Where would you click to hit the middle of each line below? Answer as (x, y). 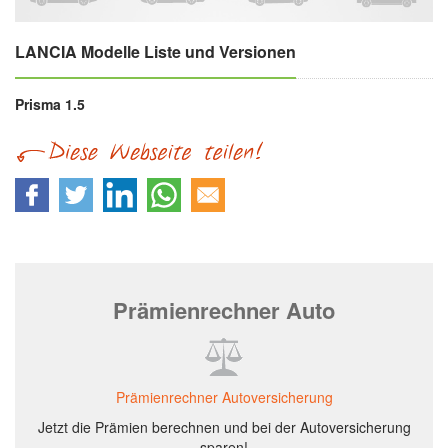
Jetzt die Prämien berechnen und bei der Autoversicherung (224, 427)
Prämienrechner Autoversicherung (224, 397)
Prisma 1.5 (50, 104)
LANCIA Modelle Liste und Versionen (155, 52)
